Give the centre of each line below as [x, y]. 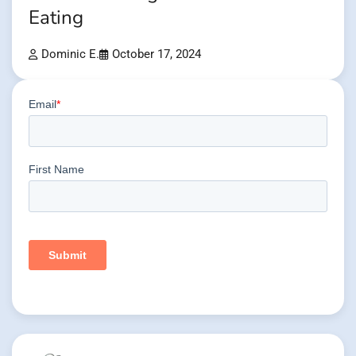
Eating [56, 17]
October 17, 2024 [157, 54]
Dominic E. [70, 54]
